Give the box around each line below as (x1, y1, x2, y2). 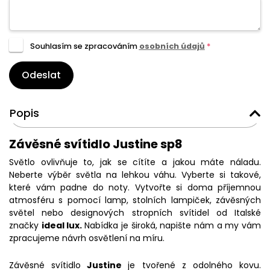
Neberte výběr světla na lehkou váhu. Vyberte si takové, (9, 169, 261, 181)
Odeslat (22, 68, 61, 83)
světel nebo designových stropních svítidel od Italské (9, 207, 261, 219)
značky (9, 219, 42, 232)
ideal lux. (41, 219, 85, 232)
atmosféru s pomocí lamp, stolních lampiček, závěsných (9, 194, 261, 207)
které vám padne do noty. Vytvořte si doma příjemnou (9, 181, 261, 194)
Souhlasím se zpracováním (30, 41, 139, 52)
